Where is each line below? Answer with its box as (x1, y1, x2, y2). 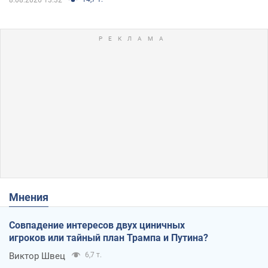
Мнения (19, 190, 48, 203)
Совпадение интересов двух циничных (9, 219, 185, 231)
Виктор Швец (9, 250, 65, 261)
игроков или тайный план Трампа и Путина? (9, 232, 208, 243)
